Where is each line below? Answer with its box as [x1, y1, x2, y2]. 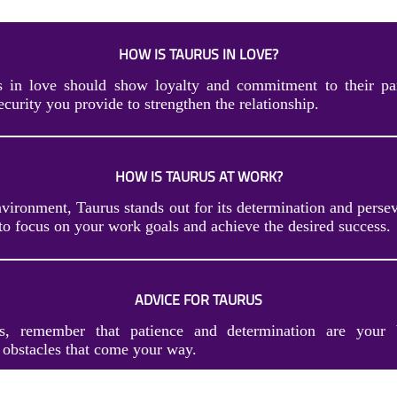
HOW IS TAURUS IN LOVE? [119, 43, 278, 66]
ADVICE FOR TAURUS [135, 288, 262, 310]
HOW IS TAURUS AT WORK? [114, 166, 283, 188]
